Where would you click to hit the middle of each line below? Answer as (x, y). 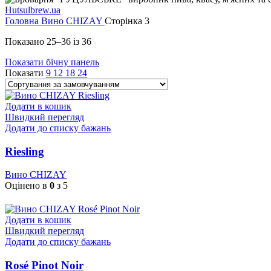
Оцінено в (27, 186)
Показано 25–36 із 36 (48, 41)
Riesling (24, 151)
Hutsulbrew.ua (33, 10)
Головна (23, 21)
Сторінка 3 (127, 21)
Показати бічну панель (52, 62)
